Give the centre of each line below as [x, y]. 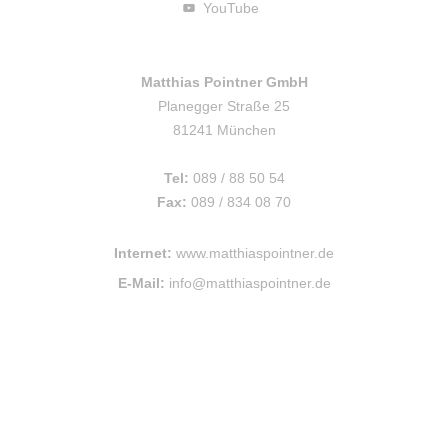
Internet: [143, 253]
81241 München [224, 130]
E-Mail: [141, 283]
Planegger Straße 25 [224, 106]
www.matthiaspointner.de [255, 253]
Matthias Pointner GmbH [224, 82]
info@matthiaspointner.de [249, 283]
